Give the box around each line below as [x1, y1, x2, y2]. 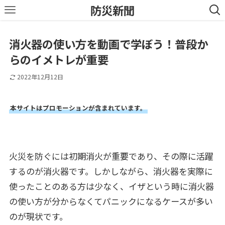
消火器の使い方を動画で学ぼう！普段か [9, 36, 208, 52]
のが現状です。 [9, 209, 68, 222]
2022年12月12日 [17, 72, 63, 81]
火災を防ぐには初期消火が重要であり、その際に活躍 [9, 149, 213, 162]
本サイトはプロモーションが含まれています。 [10, 102, 147, 113]
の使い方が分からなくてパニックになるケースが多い [9, 194, 213, 207]
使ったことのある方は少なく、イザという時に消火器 [9, 179, 214, 192]
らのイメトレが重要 [9, 51, 108, 68]
